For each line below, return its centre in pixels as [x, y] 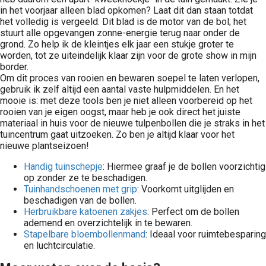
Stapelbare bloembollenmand [85, 234]
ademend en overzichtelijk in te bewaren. [108, 223]
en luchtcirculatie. [59, 246]
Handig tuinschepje [63, 167]
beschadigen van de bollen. [80, 200]
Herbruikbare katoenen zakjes [85, 212]
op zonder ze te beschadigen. [85, 178]
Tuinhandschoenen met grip [80, 189]
